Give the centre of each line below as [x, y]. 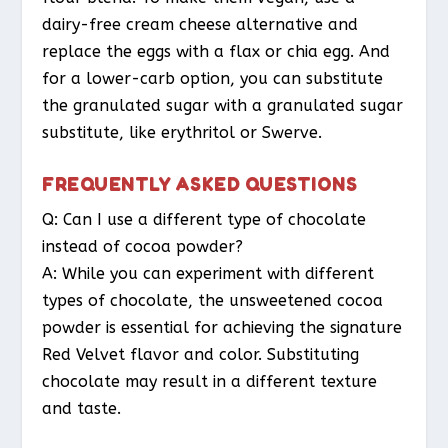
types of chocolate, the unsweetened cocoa [213, 300]
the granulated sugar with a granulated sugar [223, 106]
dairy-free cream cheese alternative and [200, 25]
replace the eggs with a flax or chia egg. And [216, 52]
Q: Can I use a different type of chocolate [204, 219]
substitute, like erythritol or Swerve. [182, 133]
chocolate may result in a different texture [210, 381]
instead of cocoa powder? [143, 246]
